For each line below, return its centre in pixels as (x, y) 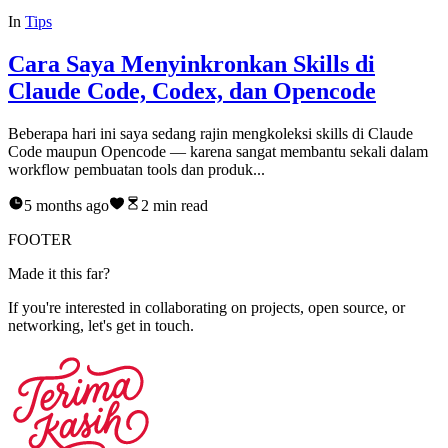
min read (178, 205)
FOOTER (40, 239)
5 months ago (66, 205)
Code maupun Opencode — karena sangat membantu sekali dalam (218, 151)
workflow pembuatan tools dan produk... (136, 169)
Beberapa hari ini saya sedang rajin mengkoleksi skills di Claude (210, 133)
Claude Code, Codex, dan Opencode (192, 90)
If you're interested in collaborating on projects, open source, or (206, 307)
